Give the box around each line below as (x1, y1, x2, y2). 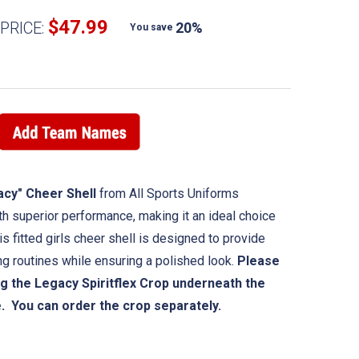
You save (130, 22, 173, 33)
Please (237, 252, 280, 268)
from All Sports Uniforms (96, 185, 239, 201)
